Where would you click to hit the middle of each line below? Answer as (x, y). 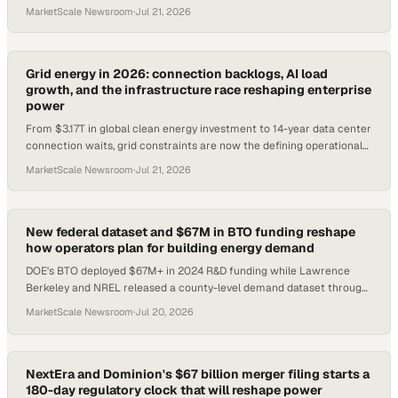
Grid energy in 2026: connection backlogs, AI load (177, 74)
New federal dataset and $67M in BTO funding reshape (191, 232)
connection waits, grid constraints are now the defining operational (194, 146)
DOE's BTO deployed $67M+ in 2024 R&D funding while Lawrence (188, 271)
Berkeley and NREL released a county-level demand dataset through (197, 288)
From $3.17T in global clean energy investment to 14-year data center (199, 129)
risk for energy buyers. (81, 163)
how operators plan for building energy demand (170, 248)
